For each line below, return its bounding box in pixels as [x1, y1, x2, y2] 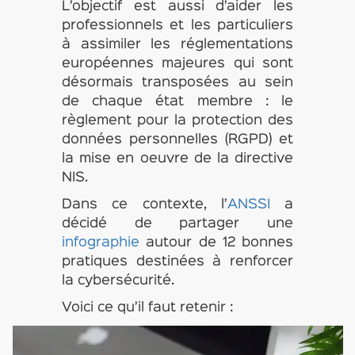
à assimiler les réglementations [61, 39, 294, 51]
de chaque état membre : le [61, 96, 294, 108]
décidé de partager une [61, 218, 294, 230]
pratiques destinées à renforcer [61, 256, 294, 268]
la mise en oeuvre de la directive [61, 153, 294, 165]
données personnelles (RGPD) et [61, 134, 294, 146]
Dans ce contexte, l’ [61, 199, 227, 211]
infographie [61, 237, 139, 249]
